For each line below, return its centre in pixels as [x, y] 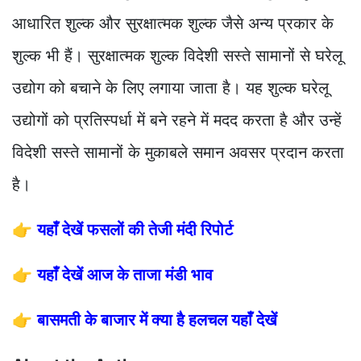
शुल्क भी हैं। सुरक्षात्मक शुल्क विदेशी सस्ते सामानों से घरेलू [177, 56]
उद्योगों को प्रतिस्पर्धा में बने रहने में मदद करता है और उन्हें [177, 120]
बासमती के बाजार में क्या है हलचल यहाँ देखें [157, 320]
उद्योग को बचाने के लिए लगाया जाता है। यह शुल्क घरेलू [170, 88]
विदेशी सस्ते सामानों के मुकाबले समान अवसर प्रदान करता [178, 153]
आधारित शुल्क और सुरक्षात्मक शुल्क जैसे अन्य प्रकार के [173, 24]
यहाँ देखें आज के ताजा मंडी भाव [125, 275]
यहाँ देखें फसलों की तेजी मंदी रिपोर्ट [135, 230]
